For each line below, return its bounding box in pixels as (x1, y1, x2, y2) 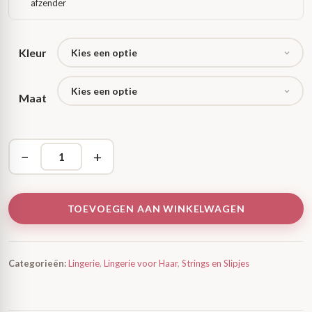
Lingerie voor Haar (104, 258, 178, 269)
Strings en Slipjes (182, 258, 249, 269)
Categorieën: (8, 258, 66, 269)
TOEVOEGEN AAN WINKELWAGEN (67, 203, 245, 214)
